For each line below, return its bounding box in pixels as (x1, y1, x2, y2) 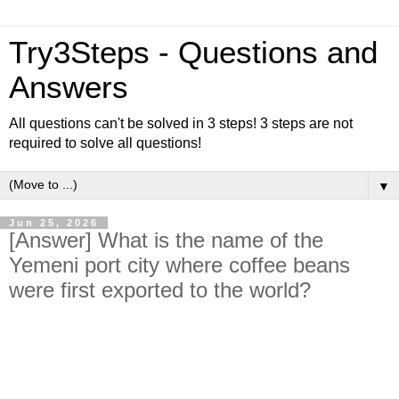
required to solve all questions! (9, 135, 201, 151)
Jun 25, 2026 (9, 217, 99, 228)
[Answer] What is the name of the (9, 228, 323, 252)
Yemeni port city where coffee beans (9, 253, 350, 277)
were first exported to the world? (9, 278, 311, 302)
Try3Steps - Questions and (9, 36, 378, 69)
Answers (9, 70, 128, 104)
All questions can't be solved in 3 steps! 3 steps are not (9, 116, 353, 131)
